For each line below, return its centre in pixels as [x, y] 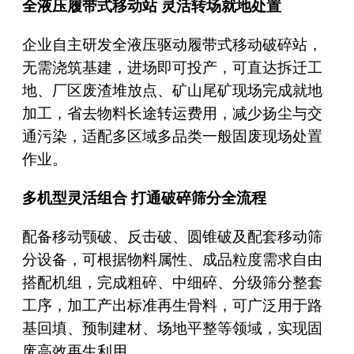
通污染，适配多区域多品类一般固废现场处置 [172, 136]
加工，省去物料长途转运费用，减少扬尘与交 [172, 113]
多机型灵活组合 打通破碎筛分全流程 [144, 198]
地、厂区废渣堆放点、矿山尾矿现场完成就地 [172, 90]
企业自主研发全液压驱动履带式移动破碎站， [172, 44]
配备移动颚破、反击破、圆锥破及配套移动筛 [172, 236]
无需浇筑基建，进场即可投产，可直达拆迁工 [172, 67]
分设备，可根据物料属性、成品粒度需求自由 [172, 259]
